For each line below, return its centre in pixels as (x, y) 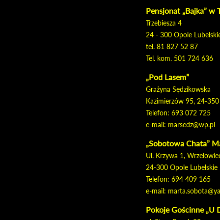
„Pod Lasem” (167, 77)
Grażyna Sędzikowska (178, 89)
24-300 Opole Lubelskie (182, 167)
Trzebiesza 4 (164, 23)
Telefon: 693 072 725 (178, 113)
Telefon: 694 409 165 (178, 179)
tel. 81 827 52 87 (172, 46)
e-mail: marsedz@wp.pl (180, 124)
